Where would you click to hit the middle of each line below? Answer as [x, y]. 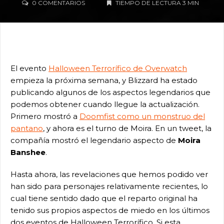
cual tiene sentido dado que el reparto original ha [104, 198]
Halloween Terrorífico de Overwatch [118, 68]
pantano [27, 128]
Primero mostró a [45, 116]
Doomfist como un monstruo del [142, 116]
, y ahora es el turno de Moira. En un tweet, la [127, 128]
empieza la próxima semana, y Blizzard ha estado [104, 80]
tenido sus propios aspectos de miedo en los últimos [110, 210]
